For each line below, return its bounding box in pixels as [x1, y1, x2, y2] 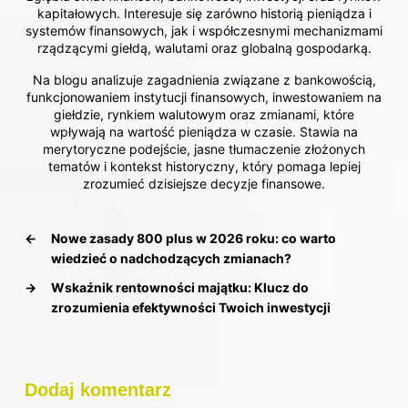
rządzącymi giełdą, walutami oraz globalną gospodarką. [36, 39, 372, 56]
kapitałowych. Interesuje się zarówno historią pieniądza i [36, 5, 372, 21]
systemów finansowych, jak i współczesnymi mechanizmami [25, 22, 382, 38]
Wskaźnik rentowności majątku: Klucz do [51, 279, 309, 295]
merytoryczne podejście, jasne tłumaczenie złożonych [43, 140, 365, 157]
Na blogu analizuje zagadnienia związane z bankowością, [32, 71, 376, 87]
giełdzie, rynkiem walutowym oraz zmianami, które [54, 106, 354, 122]
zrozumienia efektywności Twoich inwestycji [51, 299, 331, 315]
